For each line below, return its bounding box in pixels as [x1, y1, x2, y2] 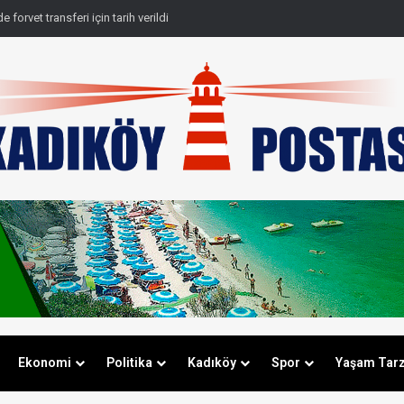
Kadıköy [187, 355, 236, 370]
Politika [106, 355, 152, 370]
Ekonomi [17, 355, 71, 370]
